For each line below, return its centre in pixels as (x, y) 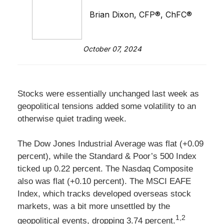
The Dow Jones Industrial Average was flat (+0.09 (110, 144)
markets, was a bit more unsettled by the (94, 206)
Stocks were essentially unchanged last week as (108, 94)
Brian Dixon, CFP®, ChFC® (141, 14)
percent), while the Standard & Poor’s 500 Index (107, 156)
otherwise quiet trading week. (72, 119)
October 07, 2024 (112, 49)
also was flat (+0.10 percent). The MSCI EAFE (104, 181)
